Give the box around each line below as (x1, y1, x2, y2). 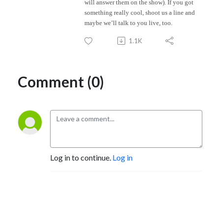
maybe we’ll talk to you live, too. (84, 19, 172, 27)
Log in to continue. (50, 152, 112, 162)
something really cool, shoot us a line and (84, 8, 195, 16)
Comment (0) (18, 72, 104, 90)
